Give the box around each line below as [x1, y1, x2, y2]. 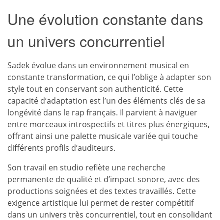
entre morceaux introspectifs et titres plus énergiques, [7, 119, 210, 130]
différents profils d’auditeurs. [7, 142, 115, 153]
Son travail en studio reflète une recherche [7, 162, 165, 173]
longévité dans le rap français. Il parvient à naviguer [7, 107, 197, 118]
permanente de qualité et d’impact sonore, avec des [7, 174, 200, 185]
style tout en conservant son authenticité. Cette [7, 83, 183, 94]
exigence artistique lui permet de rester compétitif [7, 197, 193, 208]
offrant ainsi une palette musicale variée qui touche [7, 131, 198, 141]
